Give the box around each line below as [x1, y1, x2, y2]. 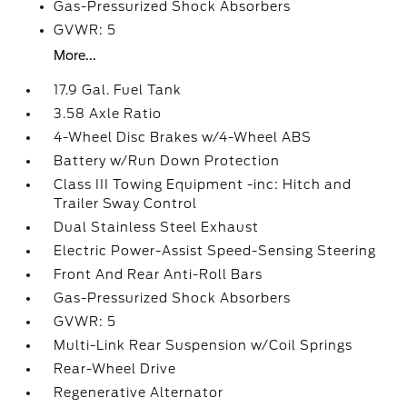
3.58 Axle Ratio [54, 106, 163, 121]
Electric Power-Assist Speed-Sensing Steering [54, 243, 377, 258]
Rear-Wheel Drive [54, 362, 177, 376]
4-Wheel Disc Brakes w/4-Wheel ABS [54, 130, 313, 144]
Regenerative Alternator [54, 385, 224, 400]
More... [54, 48, 97, 63]
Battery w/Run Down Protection [54, 154, 281, 168]
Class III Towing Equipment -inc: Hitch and [54, 177, 352, 192]
